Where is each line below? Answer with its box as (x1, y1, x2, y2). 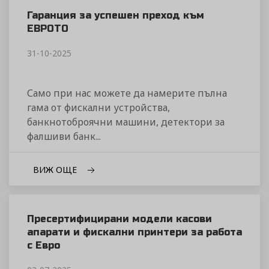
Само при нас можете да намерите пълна (27, 86, 227, 100)
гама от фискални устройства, (27, 101, 170, 115)
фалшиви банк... (27, 130, 101, 144)
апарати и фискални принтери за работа (27, 226, 242, 238)
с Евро (27, 240, 60, 252)
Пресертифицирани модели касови (27, 213, 212, 225)
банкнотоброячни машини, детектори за (27, 115, 225, 129)
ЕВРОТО (27, 23, 68, 35)
